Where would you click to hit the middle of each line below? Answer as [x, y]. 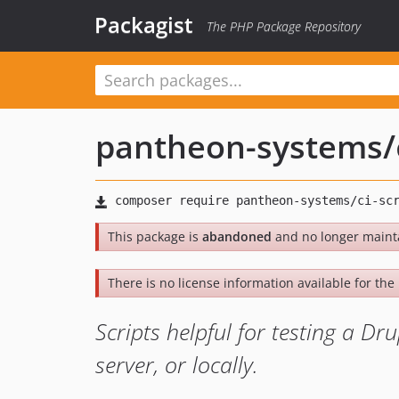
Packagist [144, 24]
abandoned [237, 236]
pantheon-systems [239, 147]
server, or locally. [177, 364]
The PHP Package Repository [284, 26]
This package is [155, 236]
